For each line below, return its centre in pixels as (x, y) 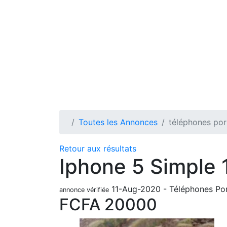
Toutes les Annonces (118, 122)
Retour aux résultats (98, 148)
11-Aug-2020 (136, 189)
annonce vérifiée (84, 190)
